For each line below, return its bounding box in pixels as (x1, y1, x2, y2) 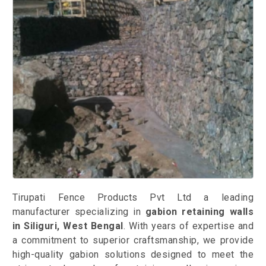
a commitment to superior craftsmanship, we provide (12, 235, 254, 246)
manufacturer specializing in (12, 206, 145, 218)
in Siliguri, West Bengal (12, 220, 123, 232)
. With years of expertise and (123, 220, 254, 232)
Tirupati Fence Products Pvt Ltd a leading (12, 192, 254, 204)
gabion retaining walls (145, 206, 254, 218)
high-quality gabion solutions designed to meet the (12, 249, 254, 261)
